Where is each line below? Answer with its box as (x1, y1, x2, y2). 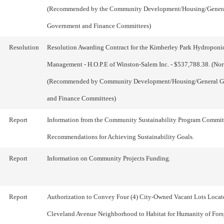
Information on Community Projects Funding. (47, 154, 170, 162)
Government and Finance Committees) (47, 22, 151, 29)
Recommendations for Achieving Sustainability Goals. (47, 133, 194, 140)
